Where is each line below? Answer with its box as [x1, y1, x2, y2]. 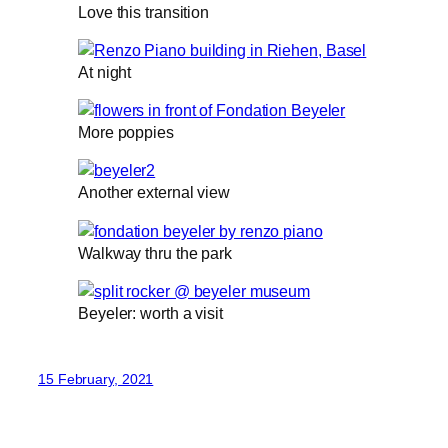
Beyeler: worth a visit [78, 303, 223, 322]
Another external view [78, 183, 230, 202]
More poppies [78, 123, 174, 141]
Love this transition [78, 2, 209, 21]
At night [78, 62, 132, 81]
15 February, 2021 [38, 371, 154, 387]
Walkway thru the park [78, 243, 232, 262]
